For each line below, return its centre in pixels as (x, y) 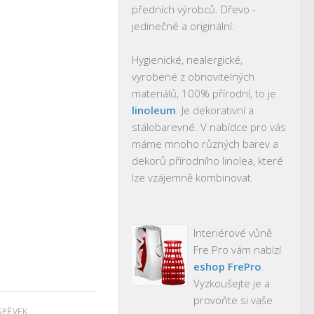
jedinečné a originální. (183, 26)
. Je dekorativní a (215, 110)
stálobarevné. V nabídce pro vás (209, 127)
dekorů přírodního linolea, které (207, 161)
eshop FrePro (227, 266)
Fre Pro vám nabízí (237, 250)
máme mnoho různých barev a (205, 144)
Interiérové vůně (233, 233)
